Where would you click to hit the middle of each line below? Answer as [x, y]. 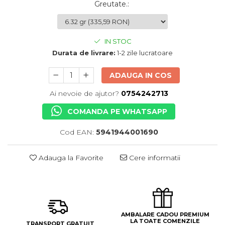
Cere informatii [154, 157]
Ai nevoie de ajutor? [84, 93]
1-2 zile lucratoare [144, 52]
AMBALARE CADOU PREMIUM [165, 214]
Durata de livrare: [84, 52]
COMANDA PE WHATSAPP [117, 111]
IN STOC [117, 41]
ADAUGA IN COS [140, 75]
